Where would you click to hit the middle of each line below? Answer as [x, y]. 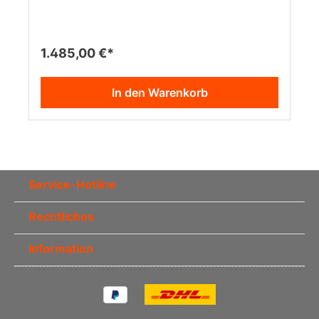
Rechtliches [61, 216]
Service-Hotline [72, 184]
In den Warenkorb [159, 93]
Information [61, 249]
